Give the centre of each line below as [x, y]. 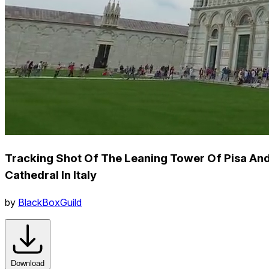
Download [28, 263]
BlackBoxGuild [50, 202]
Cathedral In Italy [51, 175]
